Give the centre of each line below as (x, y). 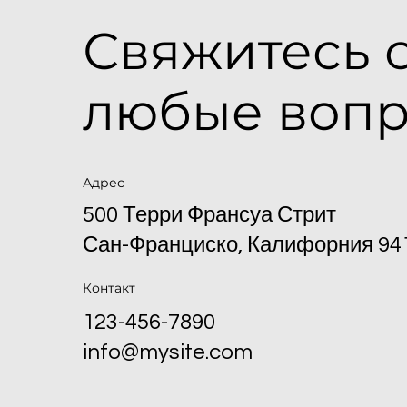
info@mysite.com (168, 352)
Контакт (109, 288)
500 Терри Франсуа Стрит (209, 215)
